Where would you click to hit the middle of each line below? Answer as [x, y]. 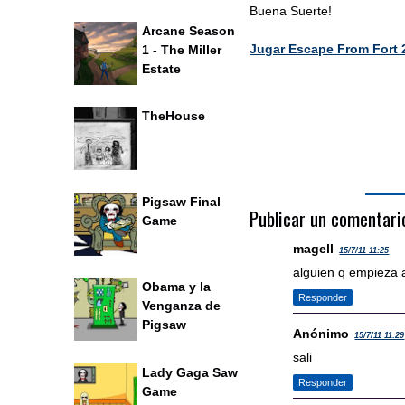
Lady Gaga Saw [190, 372]
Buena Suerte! [291, 11]
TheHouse [174, 116]
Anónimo [321, 334]
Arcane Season [188, 30]
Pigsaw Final [181, 201]
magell [314, 249]
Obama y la [176, 287]
